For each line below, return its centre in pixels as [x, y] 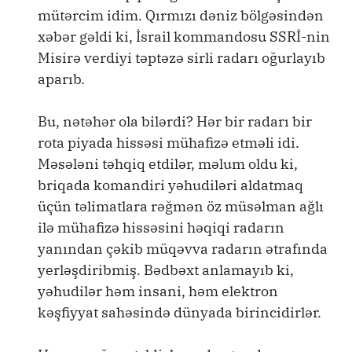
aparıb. [61, 79]
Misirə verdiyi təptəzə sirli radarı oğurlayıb [181, 58]
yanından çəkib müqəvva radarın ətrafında [183, 249]
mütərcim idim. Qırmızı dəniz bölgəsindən [181, 15]
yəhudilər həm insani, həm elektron [158, 291]
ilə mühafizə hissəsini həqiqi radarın [161, 227]
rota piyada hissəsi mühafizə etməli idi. [169, 143]
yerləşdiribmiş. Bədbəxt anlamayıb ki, [166, 270]
